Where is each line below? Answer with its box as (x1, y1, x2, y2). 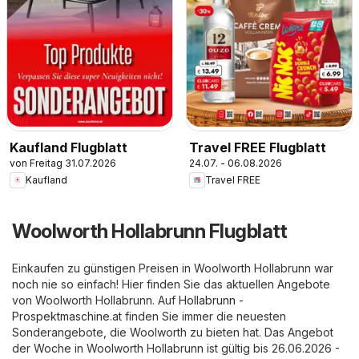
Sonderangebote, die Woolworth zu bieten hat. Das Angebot (12, 325, 333, 339)
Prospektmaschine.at (12, 309, 122, 323)
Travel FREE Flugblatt (189, 139, 326, 155)
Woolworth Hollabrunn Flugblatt (12, 219, 287, 243)
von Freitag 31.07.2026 (10, 156, 116, 169)
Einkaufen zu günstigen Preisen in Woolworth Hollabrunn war (12, 260, 333, 275)
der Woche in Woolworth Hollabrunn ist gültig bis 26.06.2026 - (12, 341, 340, 355)
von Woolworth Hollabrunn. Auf (12, 292, 179, 307)
